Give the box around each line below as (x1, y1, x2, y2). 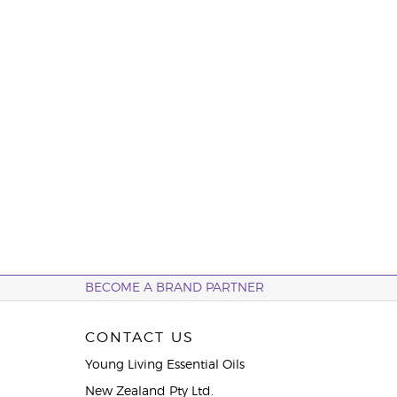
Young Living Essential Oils (84, 359, 245, 371)
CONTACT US (84, 331, 194, 345)
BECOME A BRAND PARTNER (84, 282, 264, 294)
